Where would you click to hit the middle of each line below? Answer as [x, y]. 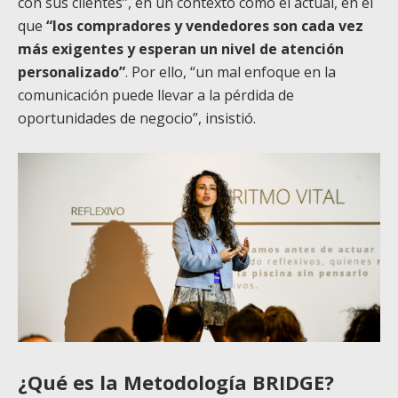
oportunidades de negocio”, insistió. [137, 119]
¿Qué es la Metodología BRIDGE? [176, 382]
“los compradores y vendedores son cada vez [205, 26]
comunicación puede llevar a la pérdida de [156, 96]
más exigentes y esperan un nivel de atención [181, 49]
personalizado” [72, 72]
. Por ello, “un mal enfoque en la [231, 72]
